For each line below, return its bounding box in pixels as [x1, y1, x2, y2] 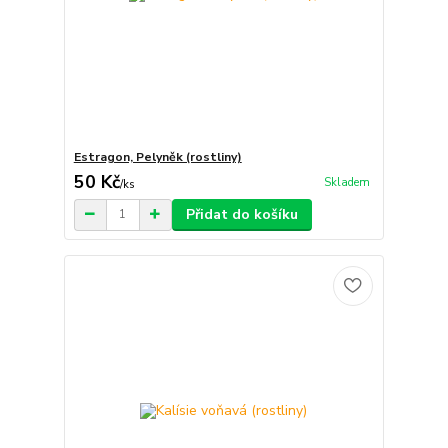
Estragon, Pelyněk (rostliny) [73, 148, 242, 165]
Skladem [323, 174, 370, 190]
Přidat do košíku [185, 204, 298, 224]
